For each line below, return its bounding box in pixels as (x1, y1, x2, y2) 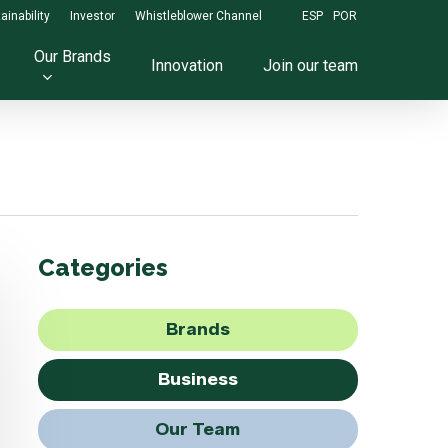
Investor (70, 9, 115, 23)
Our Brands (34, 47, 111, 66)
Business (157, 370, 238, 389)
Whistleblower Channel (135, 9, 262, 23)
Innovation (151, 56, 223, 75)
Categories (37, 253, 168, 282)
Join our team (263, 56, 358, 75)
